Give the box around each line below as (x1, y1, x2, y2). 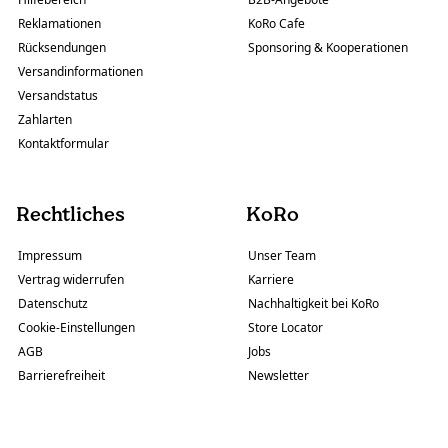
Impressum (18, 246, 82, 264)
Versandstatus (18, 86, 98, 104)
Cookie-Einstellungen (18, 318, 135, 336)
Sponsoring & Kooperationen (248, 38, 408, 56)
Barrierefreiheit (18, 366, 105, 384)
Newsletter (248, 366, 309, 384)
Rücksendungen (18, 38, 106, 56)
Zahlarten (18, 110, 72, 128)
